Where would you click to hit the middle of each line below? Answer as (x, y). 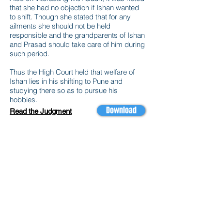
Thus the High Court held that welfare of (72, 72)
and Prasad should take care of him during (77, 44)
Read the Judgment (41, 111)
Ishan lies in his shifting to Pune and (66, 81)
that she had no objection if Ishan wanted (74, 8)
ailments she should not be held (60, 26)
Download (121, 110)
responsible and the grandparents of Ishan (77, 35)
